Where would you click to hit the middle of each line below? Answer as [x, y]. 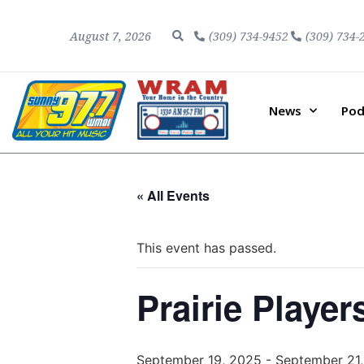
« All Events [173, 195]
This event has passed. [206, 247]
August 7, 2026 [110, 36]
